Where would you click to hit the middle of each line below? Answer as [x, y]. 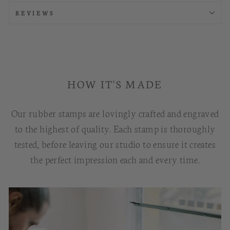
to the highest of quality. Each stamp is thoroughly [115, 128]
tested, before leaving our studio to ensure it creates [115, 144]
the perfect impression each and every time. [115, 159]
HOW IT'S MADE [115, 84]
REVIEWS [35, 13]
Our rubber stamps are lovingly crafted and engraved [115, 113]
